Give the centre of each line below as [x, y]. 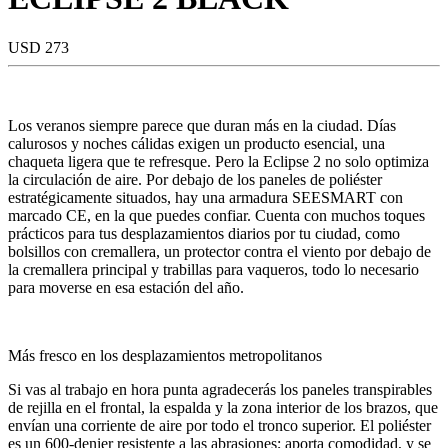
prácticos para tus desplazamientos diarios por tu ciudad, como [204, 233]
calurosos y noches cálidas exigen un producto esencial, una [196, 143]
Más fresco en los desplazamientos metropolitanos [165, 355]
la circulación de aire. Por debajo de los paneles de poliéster [195, 179]
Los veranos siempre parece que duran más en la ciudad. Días [202, 125]
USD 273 [38, 47]
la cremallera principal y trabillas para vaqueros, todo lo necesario [213, 269]
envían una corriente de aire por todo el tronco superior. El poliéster [219, 425]
